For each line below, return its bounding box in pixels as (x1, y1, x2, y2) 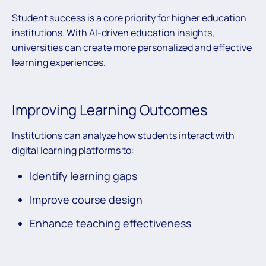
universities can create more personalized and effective (12, 40, 252, 54)
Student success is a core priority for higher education (12, 11, 246, 24)
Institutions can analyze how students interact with (12, 128, 235, 142)
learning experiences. (12, 55, 106, 69)
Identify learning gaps (30, 168, 137, 183)
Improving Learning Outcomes (12, 99, 208, 119)
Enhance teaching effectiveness (30, 216, 191, 230)
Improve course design (30, 192, 142, 207)
